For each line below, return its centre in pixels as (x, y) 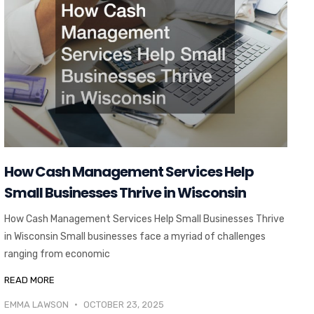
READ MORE (29, 280)
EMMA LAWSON (37, 305)
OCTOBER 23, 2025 (122, 305)
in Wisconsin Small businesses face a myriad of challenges (135, 237)
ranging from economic (57, 254)
